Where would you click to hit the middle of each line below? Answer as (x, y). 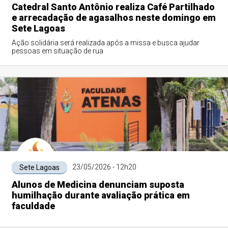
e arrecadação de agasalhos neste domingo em (113, 18)
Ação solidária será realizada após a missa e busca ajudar (105, 43)
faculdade (33, 206)
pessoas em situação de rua (57, 51)
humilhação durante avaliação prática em (101, 195)
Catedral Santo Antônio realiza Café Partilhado (113, 7)
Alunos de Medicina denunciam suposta (98, 184)
